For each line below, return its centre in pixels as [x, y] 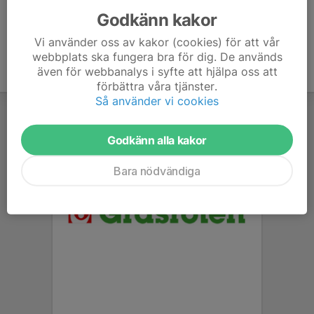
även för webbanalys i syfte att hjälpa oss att [157, 71]
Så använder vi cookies [157, 101]
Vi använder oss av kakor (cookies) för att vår [157, 42]
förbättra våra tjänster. [157, 86]
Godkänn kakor [157, 20]
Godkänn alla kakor [157, 140]
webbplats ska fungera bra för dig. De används [157, 56]
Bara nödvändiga [157, 171]
